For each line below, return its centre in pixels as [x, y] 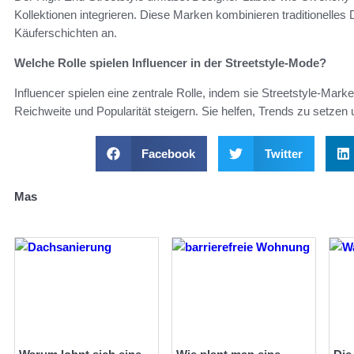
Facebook [168, 153]
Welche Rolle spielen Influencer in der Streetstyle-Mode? [170, 62]
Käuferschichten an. [66, 32]
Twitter [283, 153]
